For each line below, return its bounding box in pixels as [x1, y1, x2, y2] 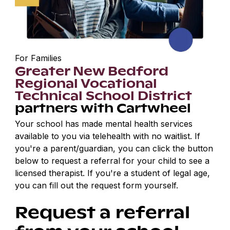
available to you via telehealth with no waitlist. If [15, 131, 201, 142]
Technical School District [15, 86, 193, 105]
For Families [15, 53, 62, 64]
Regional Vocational [15, 73, 158, 92]
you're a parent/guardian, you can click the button [15, 143, 214, 154]
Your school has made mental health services [15, 119, 193, 129]
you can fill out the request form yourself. [15, 180, 179, 191]
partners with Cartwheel [15, 98, 191, 117]
